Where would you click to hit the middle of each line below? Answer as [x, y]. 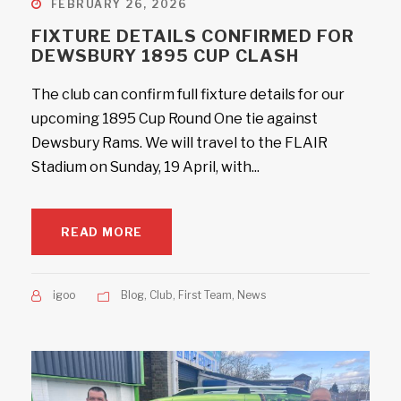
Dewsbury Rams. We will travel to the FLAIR [179, 143]
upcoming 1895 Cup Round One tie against [175, 119]
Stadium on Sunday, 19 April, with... [145, 167]
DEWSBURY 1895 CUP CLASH [165, 56]
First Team [205, 295]
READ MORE [102, 232]
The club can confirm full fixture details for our [188, 94]
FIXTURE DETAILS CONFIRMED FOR [193, 36]
